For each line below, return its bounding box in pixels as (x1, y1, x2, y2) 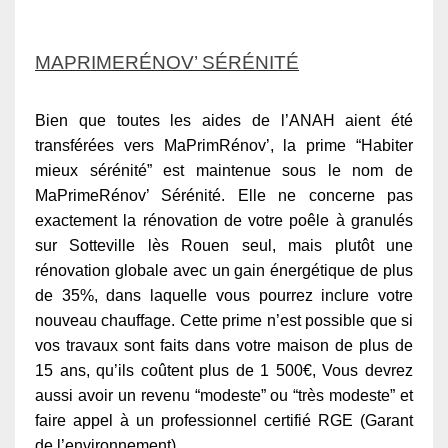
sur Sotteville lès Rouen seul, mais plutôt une (35, 236, 413, 254)
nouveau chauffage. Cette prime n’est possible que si (35, 311, 413, 329)
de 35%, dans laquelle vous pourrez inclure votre (35, 286, 413, 304)
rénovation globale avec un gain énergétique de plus (35, 261, 413, 279)
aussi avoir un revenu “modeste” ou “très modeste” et (35, 386, 413, 404)
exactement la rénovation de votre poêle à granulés (35, 211, 413, 229)
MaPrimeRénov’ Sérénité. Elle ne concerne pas (35, 186, 413, 204)
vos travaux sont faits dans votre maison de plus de (35, 336, 413, 354)
